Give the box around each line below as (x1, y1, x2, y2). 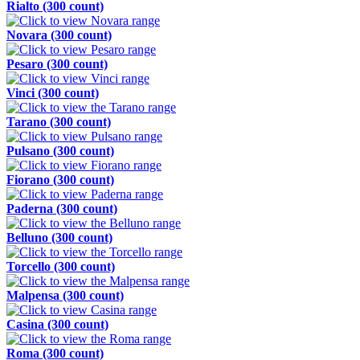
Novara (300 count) (6, 28, 112, 43)
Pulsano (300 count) (6, 144, 114, 158)
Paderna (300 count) (6, 202, 117, 216)
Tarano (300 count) (6, 115, 111, 129)
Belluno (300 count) (6, 231, 112, 245)
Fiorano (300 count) (6, 173, 114, 187)
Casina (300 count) (6, 317, 108, 332)
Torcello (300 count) (6, 260, 115, 274)
